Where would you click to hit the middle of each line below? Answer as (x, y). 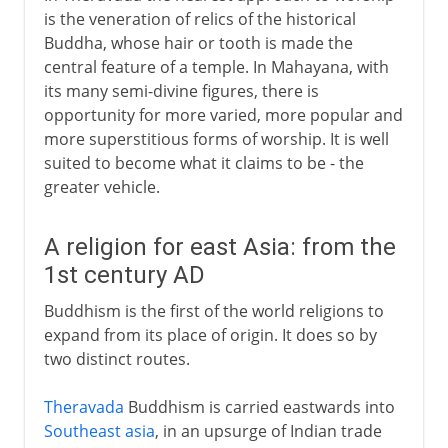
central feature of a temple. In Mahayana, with (216, 66)
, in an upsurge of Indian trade (268, 430)
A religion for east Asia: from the (219, 246)
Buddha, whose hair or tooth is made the (198, 42)
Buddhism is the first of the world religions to (213, 310)
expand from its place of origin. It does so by (210, 334)
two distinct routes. (116, 358)
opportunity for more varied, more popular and (223, 114)
